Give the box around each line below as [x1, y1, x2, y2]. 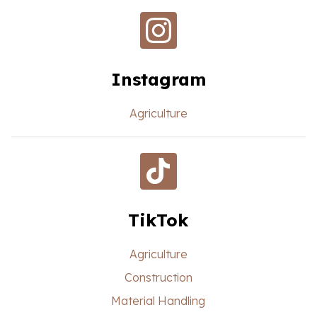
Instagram [110, 69, 206, 90]
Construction [124, 270, 192, 284]
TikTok [128, 209, 188, 231]
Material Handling [111, 294, 205, 308]
